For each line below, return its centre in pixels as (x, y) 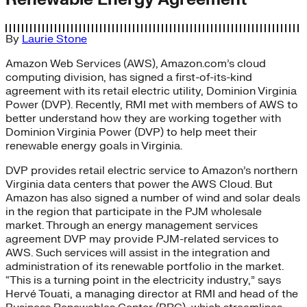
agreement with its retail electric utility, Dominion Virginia (151, 91)
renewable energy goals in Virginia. (94, 146)
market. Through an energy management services (132, 225)
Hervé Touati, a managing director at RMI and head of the (152, 294)
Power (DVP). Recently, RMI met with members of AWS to (152, 105)
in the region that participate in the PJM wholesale (134, 211)
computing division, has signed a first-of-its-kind (129, 77)
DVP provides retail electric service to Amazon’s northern (151, 170)
